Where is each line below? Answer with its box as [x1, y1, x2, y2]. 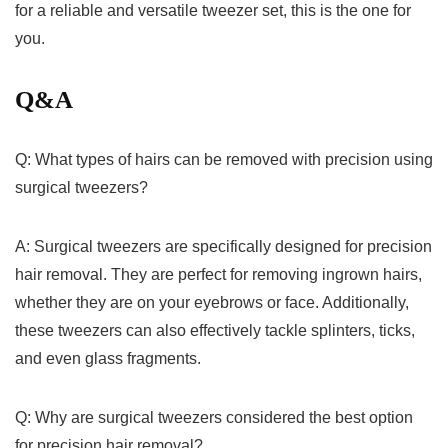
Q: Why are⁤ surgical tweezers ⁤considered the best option [15, 409, 413, 427]
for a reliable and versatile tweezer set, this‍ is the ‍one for [15, 2, 411, 20]
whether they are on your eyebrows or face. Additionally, [15, 294, 409, 312]
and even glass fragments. [15, 350, 201, 368]
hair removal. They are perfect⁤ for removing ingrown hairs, [15, 266, 422, 284]
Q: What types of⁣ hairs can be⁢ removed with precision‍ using [15, 151, 433, 169]
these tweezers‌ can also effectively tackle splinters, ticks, [15, 322, 415, 340]
